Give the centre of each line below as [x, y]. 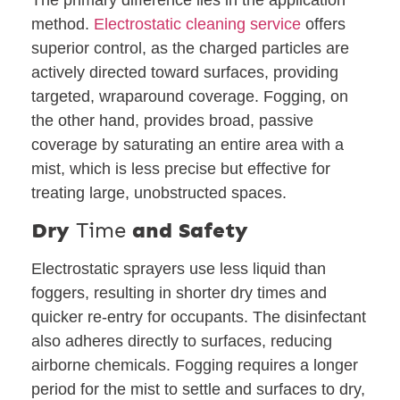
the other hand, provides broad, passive [172, 120]
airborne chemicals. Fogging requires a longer [195, 365]
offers [323, 24]
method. [62, 24]
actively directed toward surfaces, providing [185, 72]
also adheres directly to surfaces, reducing [182, 341]
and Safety [187, 229]
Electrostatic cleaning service [197, 24]
